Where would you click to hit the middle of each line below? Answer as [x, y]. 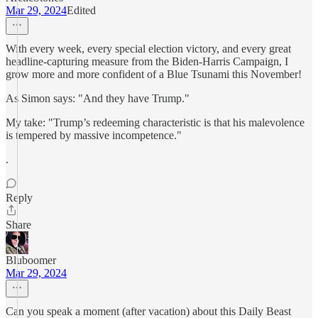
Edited [81, 10]
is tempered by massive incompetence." [94, 135]
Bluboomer [31, 260]
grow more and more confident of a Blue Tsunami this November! [154, 74]
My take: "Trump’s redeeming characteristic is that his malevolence [155, 122]
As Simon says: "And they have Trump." [98, 98]
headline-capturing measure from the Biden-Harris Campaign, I [147, 61]
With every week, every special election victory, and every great [148, 49]
